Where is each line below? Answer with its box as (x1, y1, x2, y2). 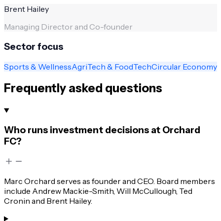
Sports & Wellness (4, 61, 72, 72)
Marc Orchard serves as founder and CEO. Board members (4, 176, 215, 186)
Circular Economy (151, 61, 217, 72)
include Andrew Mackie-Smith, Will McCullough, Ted (4, 185, 192, 196)
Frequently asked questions (4, 81, 162, 96)
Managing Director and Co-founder (4, 22, 133, 32)
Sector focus (4, 40, 63, 52)
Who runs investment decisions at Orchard (4, 124, 200, 136)
